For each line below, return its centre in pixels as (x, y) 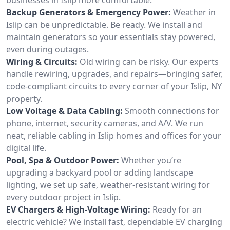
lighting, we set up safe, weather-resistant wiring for (108, 185)
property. (24, 98)
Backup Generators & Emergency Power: (89, 12)
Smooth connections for (172, 111)
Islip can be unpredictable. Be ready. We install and (104, 24)
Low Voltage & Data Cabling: (64, 111)
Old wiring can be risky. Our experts (149, 61)
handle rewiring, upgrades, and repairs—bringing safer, (114, 74)
